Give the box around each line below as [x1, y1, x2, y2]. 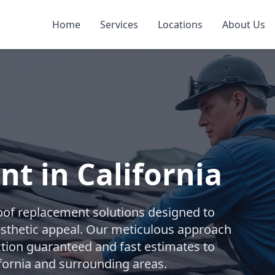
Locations [158, 18, 203, 31]
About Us [222, 18, 265, 31]
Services [100, 18, 138, 31]
